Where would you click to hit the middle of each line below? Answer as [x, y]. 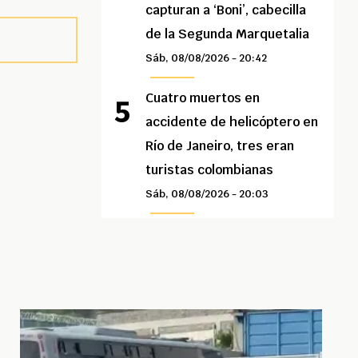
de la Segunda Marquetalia [228, 34]
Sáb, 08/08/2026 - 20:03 [207, 194]
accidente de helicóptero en [232, 122]
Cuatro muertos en [203, 98]
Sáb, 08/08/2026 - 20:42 [207, 58]
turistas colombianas [210, 170]
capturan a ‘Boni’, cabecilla [226, 10]
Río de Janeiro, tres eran [220, 146]
